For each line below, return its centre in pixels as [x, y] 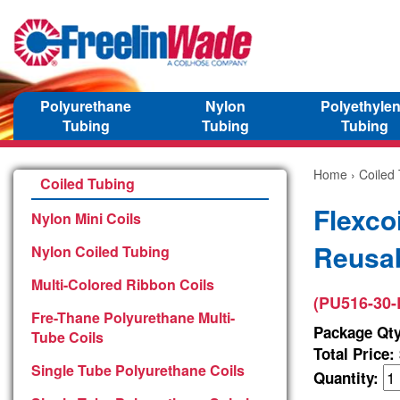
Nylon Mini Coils [86, 218]
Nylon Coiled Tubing [100, 251]
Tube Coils [67, 337]
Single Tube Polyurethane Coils [138, 370]
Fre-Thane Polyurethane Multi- [133, 317]
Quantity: [348, 377]
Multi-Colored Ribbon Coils [123, 284]
